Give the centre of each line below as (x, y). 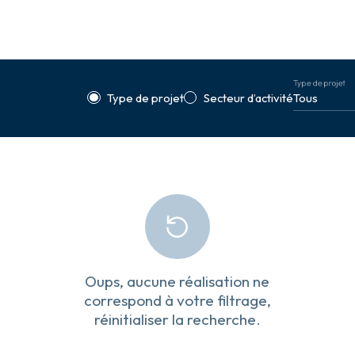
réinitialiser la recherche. (177, 320)
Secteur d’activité (248, 98)
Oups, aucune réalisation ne (177, 282)
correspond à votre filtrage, (177, 301)
